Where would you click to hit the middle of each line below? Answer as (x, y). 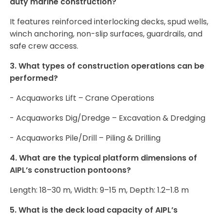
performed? (34, 78)
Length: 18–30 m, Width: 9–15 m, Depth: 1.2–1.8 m (99, 190)
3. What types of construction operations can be (107, 66)
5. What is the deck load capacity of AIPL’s (94, 210)
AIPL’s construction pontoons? (70, 170)
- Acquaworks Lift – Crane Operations (82, 98)
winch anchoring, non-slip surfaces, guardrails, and (106, 34)
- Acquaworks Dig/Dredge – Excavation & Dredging (108, 118)
